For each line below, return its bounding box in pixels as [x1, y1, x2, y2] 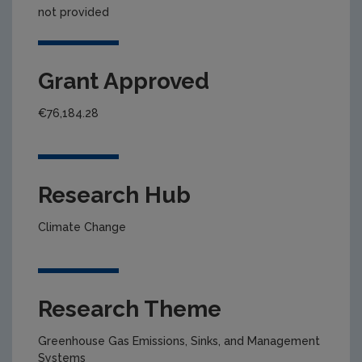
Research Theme [38, 295, 221, 322]
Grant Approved [38, 67, 209, 95]
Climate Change [38, 220, 126, 234]
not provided [38, 5, 109, 19]
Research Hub [38, 181, 191, 208]
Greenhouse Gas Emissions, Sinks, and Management [38, 334, 320, 347]
